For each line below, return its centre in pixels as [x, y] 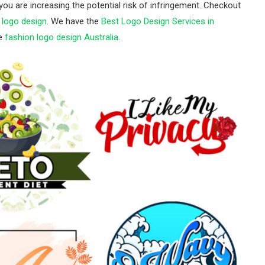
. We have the [74, 21]
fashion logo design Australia [62, 37]
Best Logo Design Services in [158, 21]
